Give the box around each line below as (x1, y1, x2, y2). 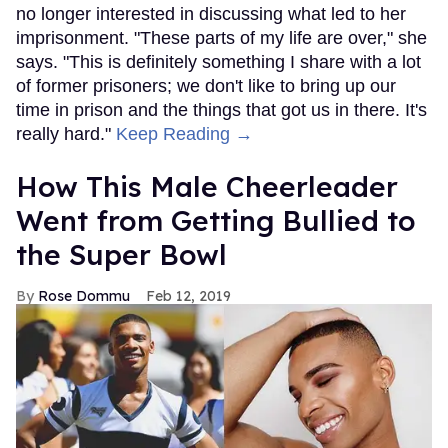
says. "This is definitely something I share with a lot (16, 51, 421, 72)
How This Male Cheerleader (16, 168, 398, 204)
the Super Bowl (16, 236, 227, 272)
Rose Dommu (38, 286, 130, 305)
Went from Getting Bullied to (16, 202, 416, 238)
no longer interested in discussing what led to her (16, 3, 406, 24)
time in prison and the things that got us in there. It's (16, 99, 427, 120)
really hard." (16, 123, 116, 144)
